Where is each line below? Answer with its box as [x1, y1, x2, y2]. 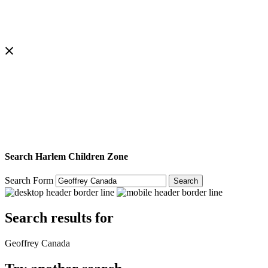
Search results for [5, 210, 114, 226]
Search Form [5, 175, 53, 186]
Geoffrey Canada [5, 237, 70, 248]
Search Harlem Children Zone [5, 151, 128, 162]
